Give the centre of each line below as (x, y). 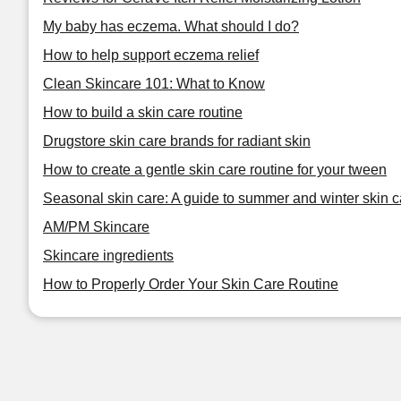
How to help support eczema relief (151, 55)
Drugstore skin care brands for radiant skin (177, 141)
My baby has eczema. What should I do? (171, 26)
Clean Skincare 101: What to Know (154, 84)
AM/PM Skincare (96, 227)
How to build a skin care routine (143, 112)
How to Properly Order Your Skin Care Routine (191, 284)
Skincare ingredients (108, 256)
